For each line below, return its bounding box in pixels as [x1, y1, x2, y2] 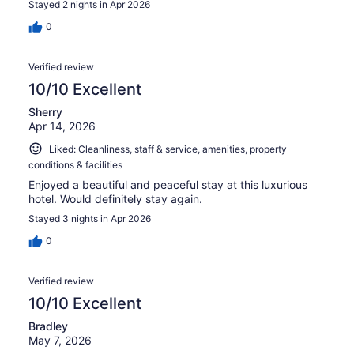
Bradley [28, 319, 68, 333]
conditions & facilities [28, 159, 122, 171]
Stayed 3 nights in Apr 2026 [28, 213, 151, 225]
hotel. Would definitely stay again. [28, 192, 202, 206]
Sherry [28, 104, 62, 119]
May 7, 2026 [28, 333, 92, 348]
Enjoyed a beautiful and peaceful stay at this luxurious [28, 178, 307, 192]
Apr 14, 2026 [28, 119, 96, 133]
